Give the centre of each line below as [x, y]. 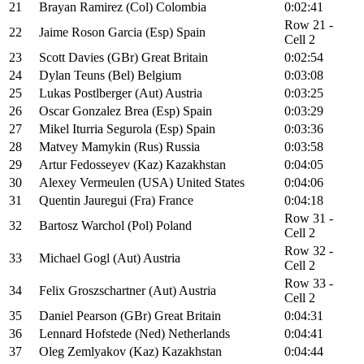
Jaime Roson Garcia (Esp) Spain [122, 32]
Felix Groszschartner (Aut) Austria [128, 291]
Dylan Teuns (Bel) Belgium [110, 76]
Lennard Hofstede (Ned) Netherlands [134, 334]
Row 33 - [309, 284]
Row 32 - [309, 251]
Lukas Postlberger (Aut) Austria [121, 93]
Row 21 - [309, 25]
